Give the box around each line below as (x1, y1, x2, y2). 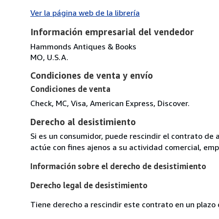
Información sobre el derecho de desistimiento (30, 161, 206, 171)
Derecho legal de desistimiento (30, 180, 148, 190)
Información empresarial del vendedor (30, 26, 194, 37)
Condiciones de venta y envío (30, 69, 153, 81)
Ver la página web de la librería (30, 7, 140, 18)
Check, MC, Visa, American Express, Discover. (30, 98, 190, 108)
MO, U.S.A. (30, 52, 68, 62)
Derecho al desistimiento (30, 116, 136, 127)
